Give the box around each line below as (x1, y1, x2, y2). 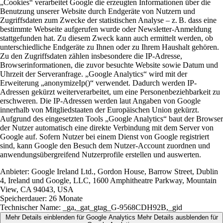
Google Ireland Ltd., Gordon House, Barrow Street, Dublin (29, 167, 218, 176)
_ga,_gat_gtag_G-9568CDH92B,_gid (61, 203, 182, 212)
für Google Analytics (74, 214, 135, 222)
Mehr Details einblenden (5, 214, 75, 222)
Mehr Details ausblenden (137, 214, 209, 222)
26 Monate (47, 194, 83, 203)
